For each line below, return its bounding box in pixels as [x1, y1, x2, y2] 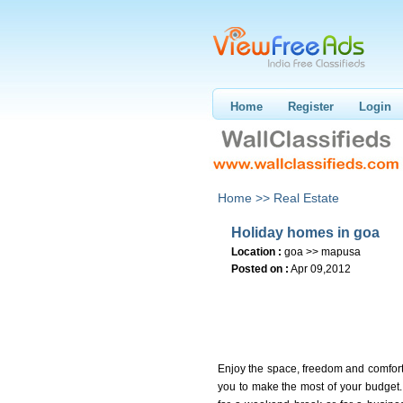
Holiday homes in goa [231, 225, 380, 240]
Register [288, 100, 334, 113]
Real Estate [273, 191, 339, 205]
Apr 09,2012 [291, 263, 351, 275]
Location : [231, 246, 282, 258]
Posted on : [231, 263, 289, 275]
